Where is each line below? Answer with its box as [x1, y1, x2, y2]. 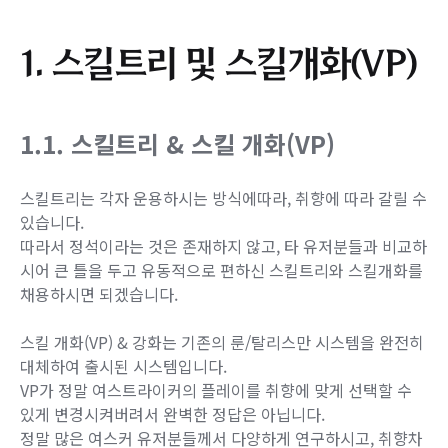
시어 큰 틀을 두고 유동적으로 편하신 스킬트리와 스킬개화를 [20, 257, 423, 282]
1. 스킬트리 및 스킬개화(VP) [20, 39, 418, 86]
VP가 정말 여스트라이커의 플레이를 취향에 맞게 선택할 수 [20, 377, 412, 402]
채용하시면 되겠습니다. [20, 281, 178, 306]
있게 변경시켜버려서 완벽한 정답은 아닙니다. [20, 401, 325, 426]
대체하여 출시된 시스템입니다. [20, 353, 227, 378]
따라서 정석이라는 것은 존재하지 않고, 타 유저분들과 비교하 [20, 233, 427, 258]
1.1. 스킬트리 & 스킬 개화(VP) [20, 125, 335, 161]
